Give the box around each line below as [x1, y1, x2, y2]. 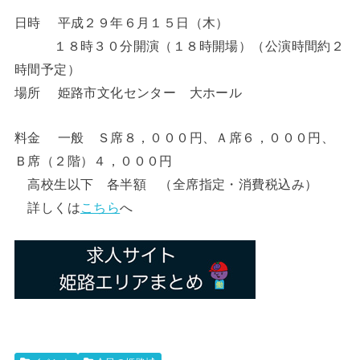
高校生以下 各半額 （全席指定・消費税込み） [14, 176, 318, 191]
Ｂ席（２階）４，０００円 [14, 153, 173, 168]
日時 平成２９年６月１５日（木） [14, 15, 243, 31]
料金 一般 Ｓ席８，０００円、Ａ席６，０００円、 [14, 129, 335, 145]
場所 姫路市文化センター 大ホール [14, 85, 243, 100]
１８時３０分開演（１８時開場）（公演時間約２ [14, 39, 345, 54]
